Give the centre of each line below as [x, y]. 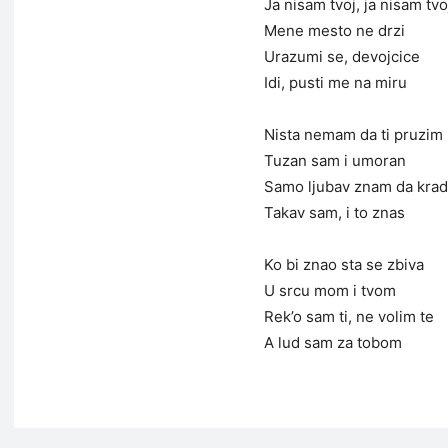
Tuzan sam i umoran [335, 160]
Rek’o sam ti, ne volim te [349, 316]
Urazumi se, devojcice [342, 56]
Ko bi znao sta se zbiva [344, 264]
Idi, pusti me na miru [335, 82]
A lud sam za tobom [333, 342]
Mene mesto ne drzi [334, 30]
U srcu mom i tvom [330, 290]
